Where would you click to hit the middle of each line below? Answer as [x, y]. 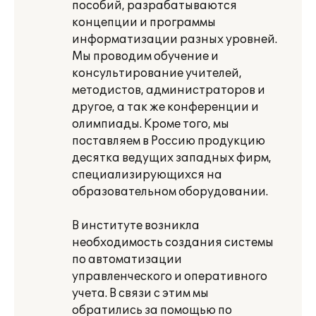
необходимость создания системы [173, 243]
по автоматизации [127, 260]
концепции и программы [144, 23]
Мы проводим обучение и [145, 56]
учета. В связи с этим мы [140, 293]
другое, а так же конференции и [165, 107]
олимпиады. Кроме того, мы [151, 124]
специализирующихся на [147, 175]
